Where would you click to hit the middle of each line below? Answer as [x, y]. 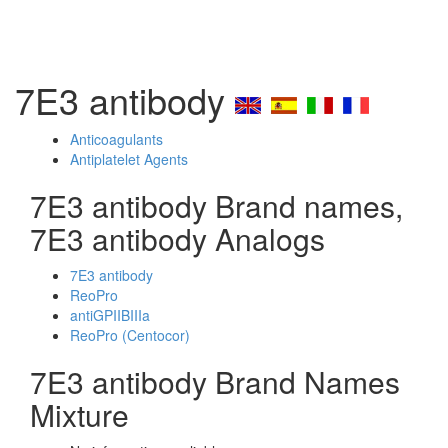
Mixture [79, 414]
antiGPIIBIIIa [110, 315]
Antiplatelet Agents [129, 159]
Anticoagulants [116, 139]
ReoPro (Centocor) [130, 335]
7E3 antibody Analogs [177, 238]
